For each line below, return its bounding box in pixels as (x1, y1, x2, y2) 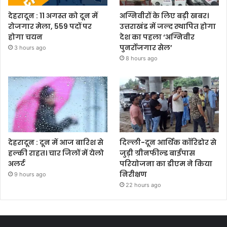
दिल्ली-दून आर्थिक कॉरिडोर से (120, 137, 217, 148)
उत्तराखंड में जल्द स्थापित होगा (120, 21, 216, 31)
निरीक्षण (120, 169, 147, 180)
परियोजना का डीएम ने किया (120, 159, 213, 169)
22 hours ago (126, 181, 162, 189)
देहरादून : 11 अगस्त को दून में (8, 10, 98, 21)
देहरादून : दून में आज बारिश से (8, 137, 103, 148)
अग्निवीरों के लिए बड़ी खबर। (120, 10, 209, 21)
